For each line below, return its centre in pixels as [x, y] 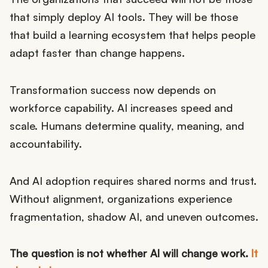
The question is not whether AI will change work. [130, 253]
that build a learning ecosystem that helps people [133, 35]
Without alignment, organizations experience [121, 199]
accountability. [46, 144]
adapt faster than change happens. [97, 53]
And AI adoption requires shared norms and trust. [133, 181]
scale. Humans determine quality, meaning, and [127, 126]
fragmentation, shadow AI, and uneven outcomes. [134, 217]
